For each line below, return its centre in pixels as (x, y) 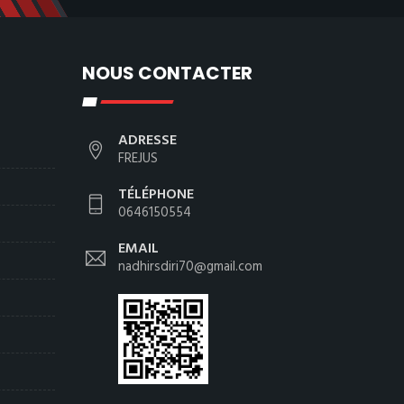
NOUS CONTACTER (167, 73)
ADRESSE (147, 141)
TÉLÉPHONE (156, 195)
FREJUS (138, 159)
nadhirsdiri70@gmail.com (190, 267)
